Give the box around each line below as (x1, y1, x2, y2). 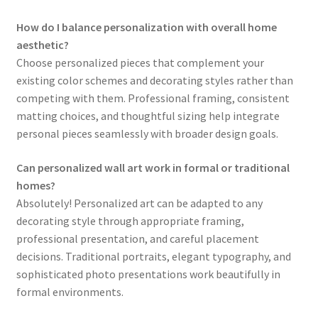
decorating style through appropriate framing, (16, 214, 244, 229)
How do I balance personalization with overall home (16, 20, 277, 35)
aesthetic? (16, 38, 69, 53)
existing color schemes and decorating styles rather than (16, 73, 293, 88)
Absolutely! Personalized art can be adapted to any (16, 196, 263, 211)
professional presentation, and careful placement (16, 231, 259, 246)
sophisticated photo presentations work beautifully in (16, 267, 280, 282)
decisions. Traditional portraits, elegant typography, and (16, 249, 291, 264)
